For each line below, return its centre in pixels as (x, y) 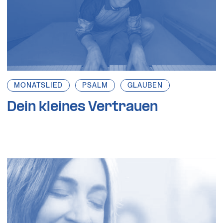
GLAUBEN (145, 85)
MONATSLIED (39, 85)
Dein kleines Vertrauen (83, 108)
